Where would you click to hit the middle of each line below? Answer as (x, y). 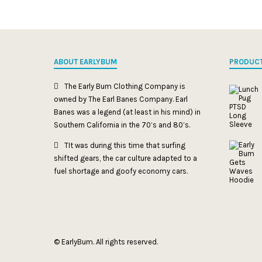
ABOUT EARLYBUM (85, 61)
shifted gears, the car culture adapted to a (125, 158)
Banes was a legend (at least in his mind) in (127, 112)
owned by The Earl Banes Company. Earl (121, 99)
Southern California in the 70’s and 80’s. (122, 125)
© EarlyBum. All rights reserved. (106, 242)
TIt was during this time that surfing (125, 145)
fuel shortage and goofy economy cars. (121, 171)
